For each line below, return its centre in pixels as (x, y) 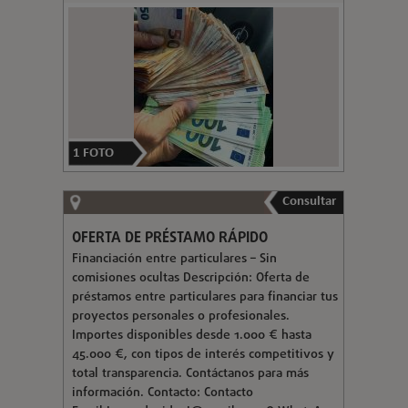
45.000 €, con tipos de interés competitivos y (203, 354)
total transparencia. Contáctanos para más (190, 373)
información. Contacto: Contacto (162, 393)
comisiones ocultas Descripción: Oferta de (190, 278)
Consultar (309, 201)
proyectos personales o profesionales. (180, 316)
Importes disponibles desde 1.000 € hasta (191, 335)
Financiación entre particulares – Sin (174, 259)
